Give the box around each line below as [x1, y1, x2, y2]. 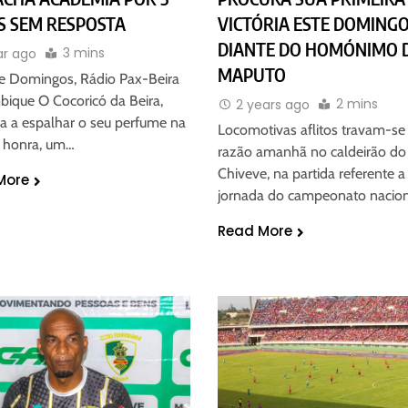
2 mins [336, 94, 378, 113]
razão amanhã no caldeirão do [218, 143, 406, 161]
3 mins [62, 43, 105, 62]
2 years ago [236, 95, 310, 114]
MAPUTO [218, 63, 286, 86]
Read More [218, 221, 292, 241]
